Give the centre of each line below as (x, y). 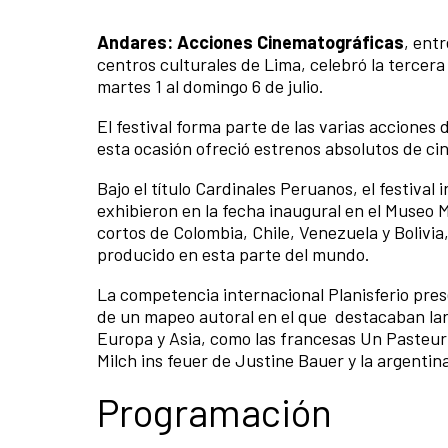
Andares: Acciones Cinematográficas (250, 41)
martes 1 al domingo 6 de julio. (210, 85)
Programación (214, 411)
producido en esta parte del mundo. (235, 253)
